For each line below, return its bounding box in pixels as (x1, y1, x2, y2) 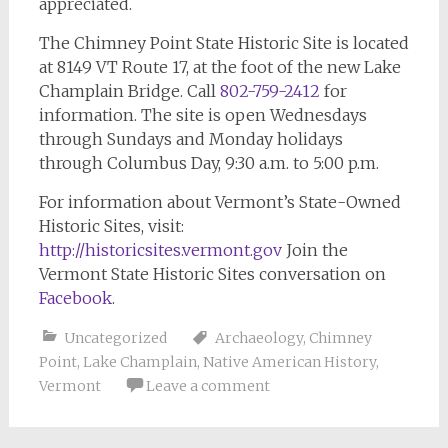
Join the (281, 240, 348, 260)
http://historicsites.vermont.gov (38, 240, 282, 260)
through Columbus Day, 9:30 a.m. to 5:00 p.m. (38, 153, 379, 173)
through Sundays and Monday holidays (38, 129, 343, 149)
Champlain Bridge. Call (38, 81, 220, 101)
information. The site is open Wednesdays (38, 105, 367, 125)
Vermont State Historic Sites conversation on (38, 264, 386, 284)
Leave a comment (145, 377, 270, 395)
